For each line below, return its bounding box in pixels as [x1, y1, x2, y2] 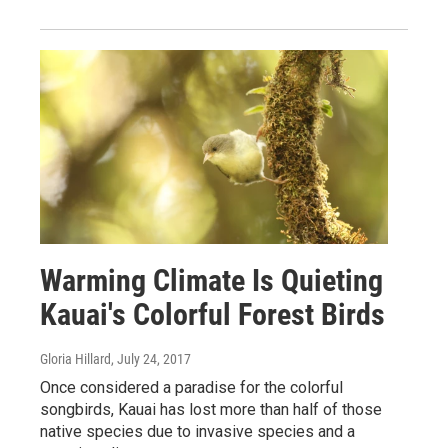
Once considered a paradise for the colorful [40, 378, 343, 398]
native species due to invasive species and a [40, 422, 355, 442]
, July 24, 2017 [111, 351, 191, 368]
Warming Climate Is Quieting [40, 263, 383, 299]
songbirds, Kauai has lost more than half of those [40, 400, 382, 420]
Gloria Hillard [40, 351, 111, 368]
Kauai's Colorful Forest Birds [40, 297, 385, 333]
